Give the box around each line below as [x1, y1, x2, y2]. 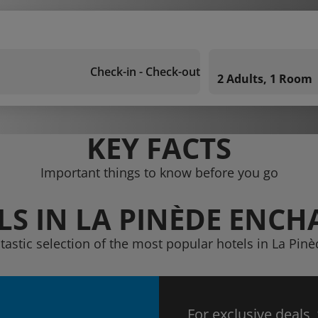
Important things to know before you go [40, 164, 278, 181]
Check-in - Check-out [90, 64, 200, 79]
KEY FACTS [87, 128, 231, 168]
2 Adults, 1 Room [217, 71, 312, 87]
